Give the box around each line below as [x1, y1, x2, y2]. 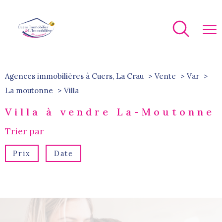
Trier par [5, 125, 44, 137]
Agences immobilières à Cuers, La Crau [5, 71, 144, 81]
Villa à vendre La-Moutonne [5, 106, 215, 118]
